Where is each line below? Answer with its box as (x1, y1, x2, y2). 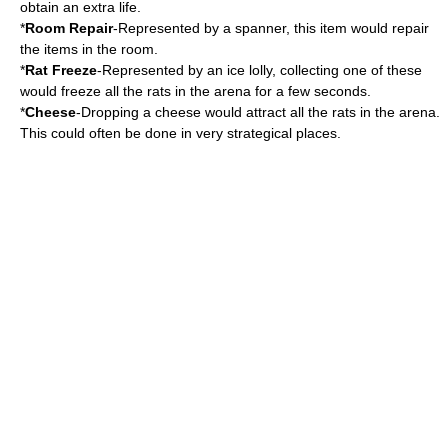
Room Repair (25, 20, 113, 36)
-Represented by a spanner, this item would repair (113, 20, 429, 36)
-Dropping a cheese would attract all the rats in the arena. (76, 104, 440, 120)
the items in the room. (20, 41, 158, 57)
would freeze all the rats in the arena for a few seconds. (20, 83, 371, 99)
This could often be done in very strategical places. (20, 125, 341, 141)
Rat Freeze (25, 62, 97, 78)
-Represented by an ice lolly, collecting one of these (97, 62, 422, 78)
